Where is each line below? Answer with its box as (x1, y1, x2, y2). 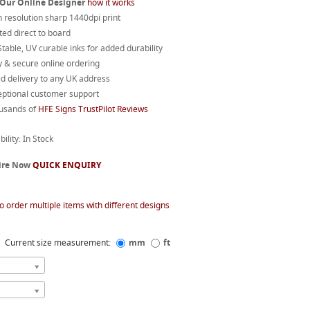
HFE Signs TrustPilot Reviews (37, 103, 148, 115)
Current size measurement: (5, 237, 113, 248)
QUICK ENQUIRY (32, 159, 101, 171)
